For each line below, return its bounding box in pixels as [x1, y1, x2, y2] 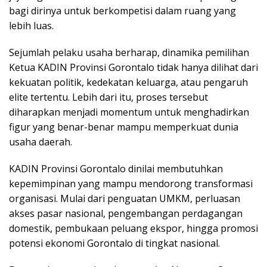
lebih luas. [9, 18, 54, 32]
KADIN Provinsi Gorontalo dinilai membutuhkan [9, 162, 223, 175]
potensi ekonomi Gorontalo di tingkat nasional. [9, 236, 220, 250]
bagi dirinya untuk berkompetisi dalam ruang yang [9, 4, 236, 17]
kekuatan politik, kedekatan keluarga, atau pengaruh [9, 75, 248, 89]
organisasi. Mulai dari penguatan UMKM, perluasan [9, 191, 240, 205]
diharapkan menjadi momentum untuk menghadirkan [9, 105, 249, 119]
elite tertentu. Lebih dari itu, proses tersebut [9, 90, 208, 104]
